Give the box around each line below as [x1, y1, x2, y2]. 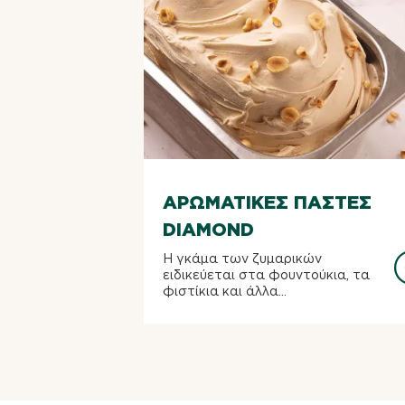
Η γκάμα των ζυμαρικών [163, 251, 322, 266]
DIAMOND [163, 219, 254, 240]
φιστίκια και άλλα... [163, 284, 287, 298]
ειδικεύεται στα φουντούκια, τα [163, 268, 370, 282]
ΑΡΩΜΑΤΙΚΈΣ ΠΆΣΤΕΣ [163, 192, 372, 213]
